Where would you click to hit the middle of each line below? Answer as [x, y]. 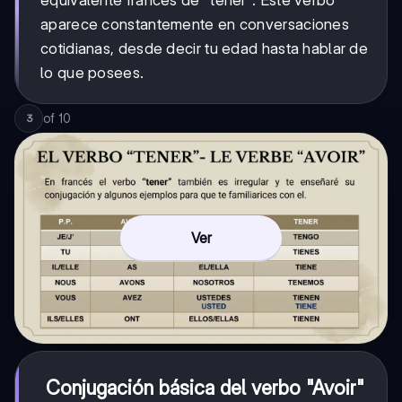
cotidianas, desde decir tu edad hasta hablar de [205, 49]
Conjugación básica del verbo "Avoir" [205, 387]
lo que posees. [92, 73]
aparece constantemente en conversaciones [195, 25]
